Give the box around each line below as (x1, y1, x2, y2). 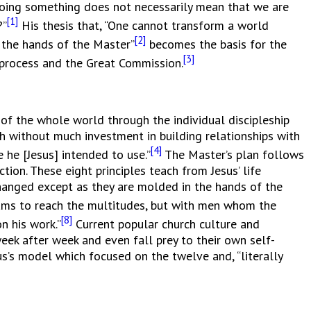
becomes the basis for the (146, 35, 287, 52)
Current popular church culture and (72, 215, 260, 232)
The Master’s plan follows (162, 146, 304, 162)
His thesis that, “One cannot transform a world (18, 17, 269, 33)
